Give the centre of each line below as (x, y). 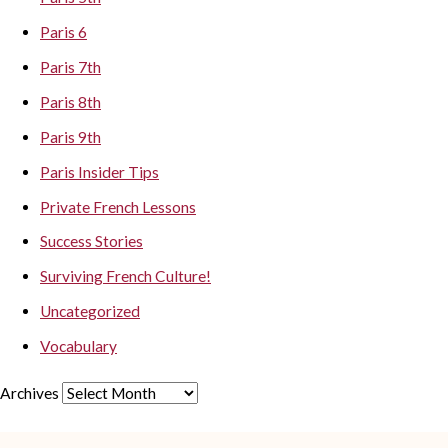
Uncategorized (90, 311)
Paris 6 (63, 32)
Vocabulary (78, 346)
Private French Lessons (118, 206)
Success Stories (91, 241)
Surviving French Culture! (125, 276)
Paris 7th (70, 67)
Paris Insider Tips (99, 171)
